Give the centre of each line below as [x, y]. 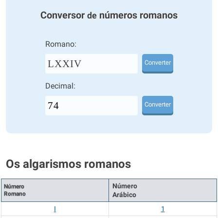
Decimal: [60, 86]
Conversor [64, 15]
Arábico [124, 195]
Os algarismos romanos [68, 164]
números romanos [137, 15]
